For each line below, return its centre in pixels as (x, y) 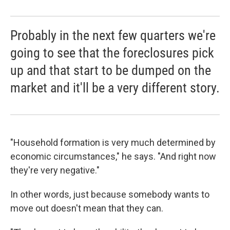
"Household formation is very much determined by (113, 142)
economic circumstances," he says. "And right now (113, 156)
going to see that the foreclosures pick (112, 53)
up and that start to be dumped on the (111, 70)
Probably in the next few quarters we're (113, 35)
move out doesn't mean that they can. (87, 208)
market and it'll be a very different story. (115, 88)
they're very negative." (55, 170)
